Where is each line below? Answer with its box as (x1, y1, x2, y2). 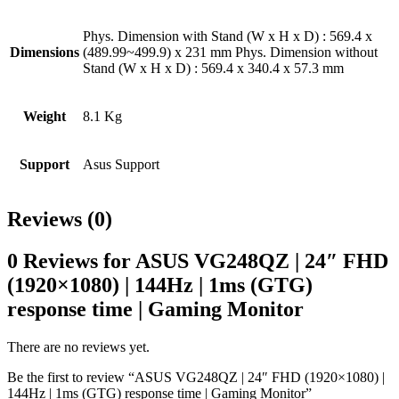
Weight (23, 109, 66, 125)
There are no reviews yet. (7, 339, 150, 355)
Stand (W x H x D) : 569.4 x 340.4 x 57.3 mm (83, 61, 344, 77)
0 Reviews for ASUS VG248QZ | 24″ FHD (7, 249, 388, 273)
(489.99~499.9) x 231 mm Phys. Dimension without (83, 45, 378, 61)
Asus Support (83, 157, 159, 173)
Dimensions (10, 45, 79, 61)
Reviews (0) (7, 208, 112, 232)
